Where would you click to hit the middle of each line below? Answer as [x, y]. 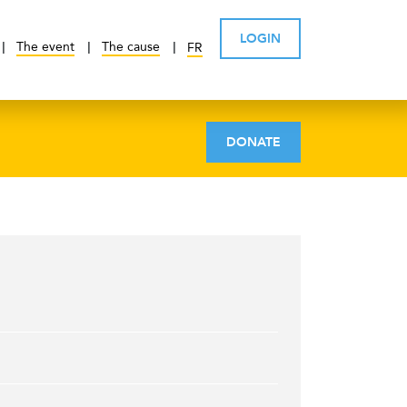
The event [45, 47]
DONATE [253, 142]
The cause [131, 47]
